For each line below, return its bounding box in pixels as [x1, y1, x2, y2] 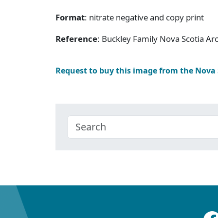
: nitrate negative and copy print [85, 11, 204, 23]
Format [55, 11, 85, 23]
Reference [55, 33, 97, 44]
